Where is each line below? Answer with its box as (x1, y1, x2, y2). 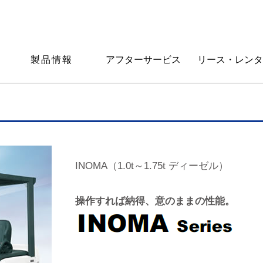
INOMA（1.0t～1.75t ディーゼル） (75, 160, 228, 171)
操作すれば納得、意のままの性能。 (75, 195, 235, 207)
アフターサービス (105, 55, 181, 65)
